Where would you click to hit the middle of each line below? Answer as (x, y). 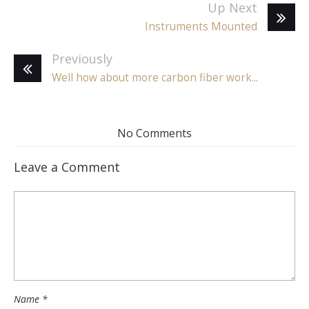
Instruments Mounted (201, 26)
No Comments (154, 133)
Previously (82, 58)
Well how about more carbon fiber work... (155, 77)
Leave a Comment (67, 167)
